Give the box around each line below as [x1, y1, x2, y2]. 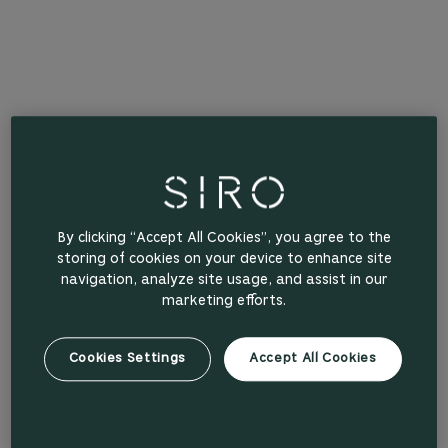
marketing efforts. [162, 295, 286, 309]
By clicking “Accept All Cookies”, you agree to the [57, 232, 391, 246]
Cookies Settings [68, 353, 186, 365]
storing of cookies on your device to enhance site [56, 253, 392, 267]
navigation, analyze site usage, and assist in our [60, 274, 388, 288]
